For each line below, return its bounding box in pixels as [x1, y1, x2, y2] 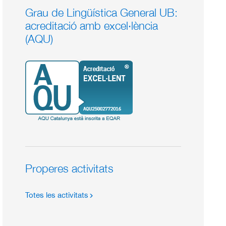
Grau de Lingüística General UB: [25, 6, 178, 20]
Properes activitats [25, 162, 114, 176]
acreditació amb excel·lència [25, 19, 158, 33]
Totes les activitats [25, 191, 89, 200]
